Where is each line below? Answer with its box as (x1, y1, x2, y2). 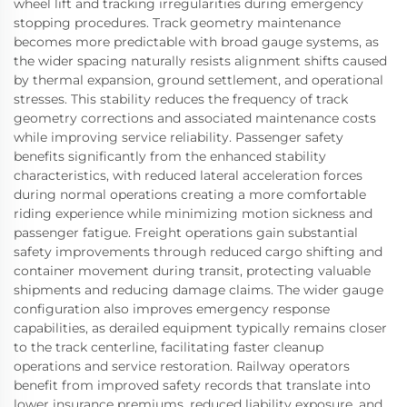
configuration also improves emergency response (14, 300, 330, 317)
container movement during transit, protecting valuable (14, 262, 371, 279)
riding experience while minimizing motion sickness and (14, 204, 372, 222)
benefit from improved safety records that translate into (14, 376, 371, 393)
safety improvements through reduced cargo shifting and (14, 243, 382, 260)
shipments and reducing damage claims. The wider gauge (14, 281, 383, 298)
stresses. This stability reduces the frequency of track (14, 90, 348, 107)
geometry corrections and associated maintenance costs (14, 109, 376, 126)
